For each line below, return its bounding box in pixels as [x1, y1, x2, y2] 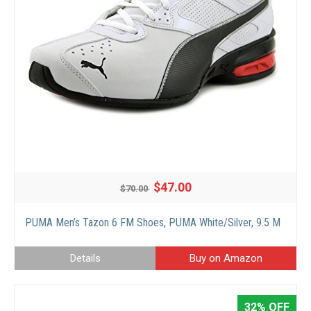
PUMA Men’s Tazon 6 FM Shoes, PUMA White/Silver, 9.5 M [25, 216, 280, 230]
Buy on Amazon [190, 252, 262, 265]
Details [69, 252, 101, 265]
